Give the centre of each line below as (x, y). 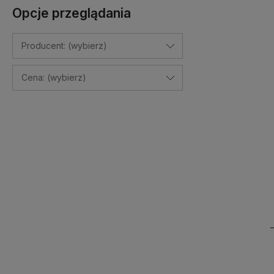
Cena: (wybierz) (54, 77)
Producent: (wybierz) (64, 46)
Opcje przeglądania (72, 13)
